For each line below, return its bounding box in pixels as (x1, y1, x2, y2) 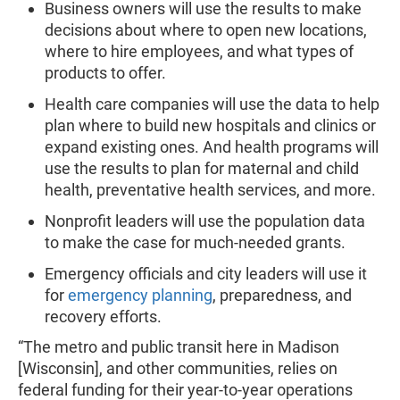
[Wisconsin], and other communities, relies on (18, 359, 337, 378)
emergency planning (68, 286, 212, 304)
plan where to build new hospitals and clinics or (45, 116, 376, 135)
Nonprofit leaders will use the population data (45, 212, 365, 230)
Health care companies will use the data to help (45, 95, 379, 113)
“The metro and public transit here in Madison (18, 337, 339, 356)
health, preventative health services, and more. (45, 180, 376, 199)
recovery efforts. (45, 307, 162, 326)
